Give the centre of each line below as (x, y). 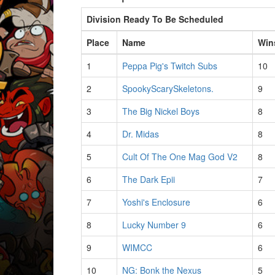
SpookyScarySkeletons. (168, 88)
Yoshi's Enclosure (156, 202)
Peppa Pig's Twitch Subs (170, 66)
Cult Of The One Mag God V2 (180, 157)
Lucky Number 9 (154, 225)
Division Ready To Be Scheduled (155, 19)
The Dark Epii (149, 179)
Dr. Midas (141, 134)
